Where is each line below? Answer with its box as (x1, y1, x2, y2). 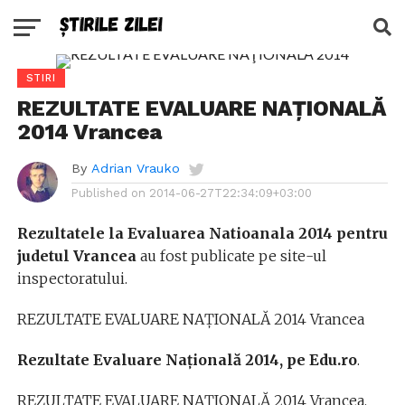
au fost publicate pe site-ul (139, 247, 326, 265)
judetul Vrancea (16, 247, 140, 265)
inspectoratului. (16, 269, 127, 287)
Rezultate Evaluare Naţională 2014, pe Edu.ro (16, 351, 357, 369)
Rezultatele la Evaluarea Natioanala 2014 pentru (16, 224, 388, 242)
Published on (71, 186, 146, 200)
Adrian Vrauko (90, 161, 180, 175)
